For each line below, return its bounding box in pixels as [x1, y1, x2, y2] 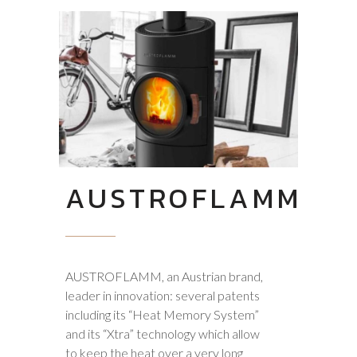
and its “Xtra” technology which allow [65, 326, 260, 341]
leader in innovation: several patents [65, 288, 260, 303]
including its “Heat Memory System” [65, 307, 259, 322]
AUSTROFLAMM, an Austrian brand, [65, 269, 263, 284]
